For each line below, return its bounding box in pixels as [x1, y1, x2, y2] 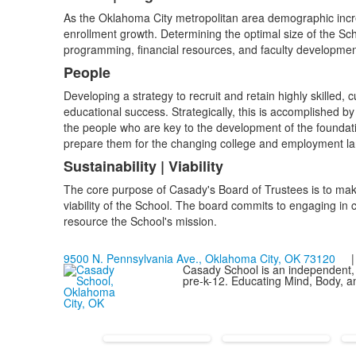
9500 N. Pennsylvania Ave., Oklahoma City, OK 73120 [63, 250, 335, 266]
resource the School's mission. [63, 213, 217, 229]
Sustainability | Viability [63, 156, 223, 176]
